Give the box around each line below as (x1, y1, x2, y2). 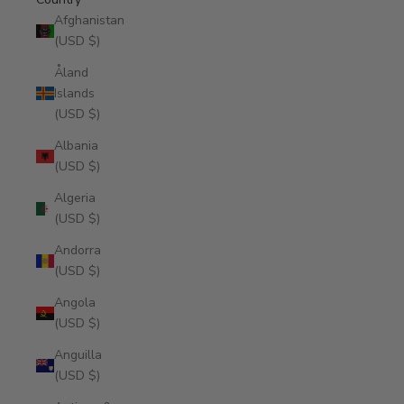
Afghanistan (54, 12, 124, 29)
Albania (54, 137, 98, 154)
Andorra (54, 242, 101, 259)
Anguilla (54, 346, 102, 363)
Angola (54, 294, 96, 311)
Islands (54, 85, 95, 102)
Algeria (54, 189, 96, 207)
